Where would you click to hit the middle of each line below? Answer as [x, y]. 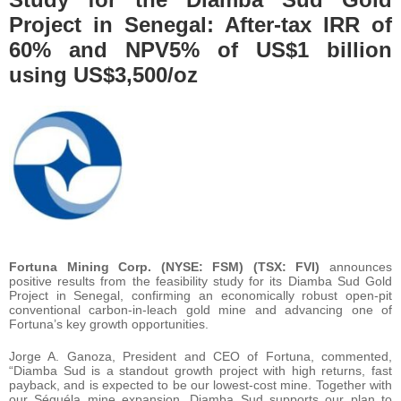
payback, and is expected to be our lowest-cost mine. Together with [200, 384]
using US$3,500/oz [103, 74]
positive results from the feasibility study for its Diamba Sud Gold [200, 281]
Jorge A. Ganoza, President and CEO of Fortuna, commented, [200, 356]
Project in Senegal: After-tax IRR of [200, 24]
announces [361, 266]
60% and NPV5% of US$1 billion [200, 49]
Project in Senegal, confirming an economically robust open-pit [200, 295]
